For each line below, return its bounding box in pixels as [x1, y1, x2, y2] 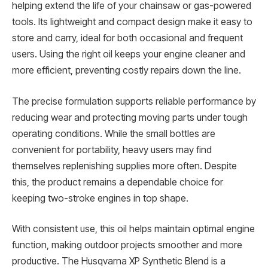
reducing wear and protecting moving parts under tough [12, 111, 248, 123]
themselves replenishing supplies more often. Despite [12, 160, 237, 172]
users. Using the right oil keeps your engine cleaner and [12, 48, 245, 60]
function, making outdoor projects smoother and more [12, 239, 242, 251]
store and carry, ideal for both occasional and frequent [12, 32, 243, 44]
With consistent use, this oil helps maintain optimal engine [12, 223, 255, 235]
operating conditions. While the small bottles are [12, 127, 215, 139]
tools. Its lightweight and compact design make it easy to [12, 16, 252, 28]
